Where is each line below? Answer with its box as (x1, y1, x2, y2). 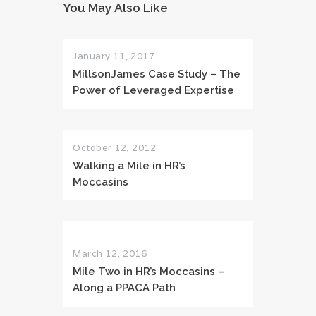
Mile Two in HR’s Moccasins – (73, 265, 224, 278)
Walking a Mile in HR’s (73, 159, 186, 171)
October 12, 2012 (73, 141, 156, 154)
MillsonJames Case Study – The (73, 68, 241, 80)
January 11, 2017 (73, 50, 154, 63)
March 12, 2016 (73, 248, 147, 260)
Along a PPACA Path (73, 281, 176, 294)
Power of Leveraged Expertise (73, 84, 234, 97)
